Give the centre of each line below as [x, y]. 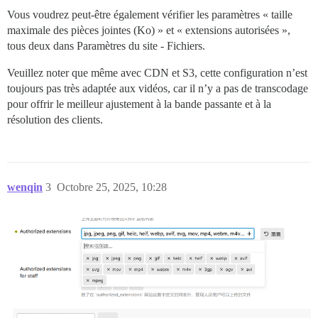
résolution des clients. [55, 120]
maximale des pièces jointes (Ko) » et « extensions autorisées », [149, 31]
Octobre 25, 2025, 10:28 [112, 187]
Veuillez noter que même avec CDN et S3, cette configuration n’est [157, 73]
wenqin [25, 187]
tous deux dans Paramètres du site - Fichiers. [106, 46]
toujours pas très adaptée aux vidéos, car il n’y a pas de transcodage [158, 89]
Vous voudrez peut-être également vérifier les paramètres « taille [150, 15]
